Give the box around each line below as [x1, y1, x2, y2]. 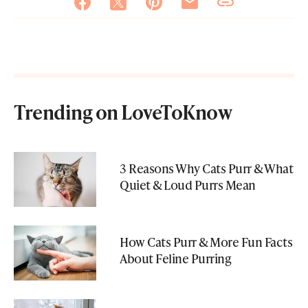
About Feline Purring [120, 249, 231, 267]
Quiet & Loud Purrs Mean [120, 175, 256, 193]
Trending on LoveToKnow [14, 98, 232, 126]
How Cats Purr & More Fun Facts [120, 232, 292, 250]
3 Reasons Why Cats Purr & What [120, 159, 293, 177]
